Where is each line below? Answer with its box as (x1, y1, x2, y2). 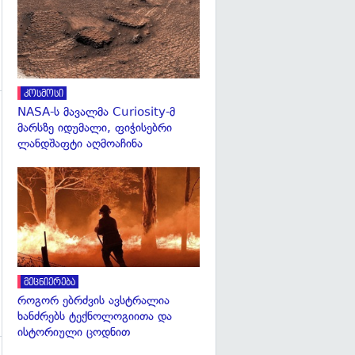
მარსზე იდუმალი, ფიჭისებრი (17, 120, 172, 135)
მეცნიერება (24, 277, 75, 288)
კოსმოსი (24, 88, 63, 99)
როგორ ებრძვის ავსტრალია (17, 293, 170, 308)
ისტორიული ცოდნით (17, 325, 130, 340)
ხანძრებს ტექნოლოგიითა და (17, 309, 172, 324)
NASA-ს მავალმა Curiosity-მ (17, 104, 175, 119)
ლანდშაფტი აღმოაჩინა (17, 136, 143, 151)
